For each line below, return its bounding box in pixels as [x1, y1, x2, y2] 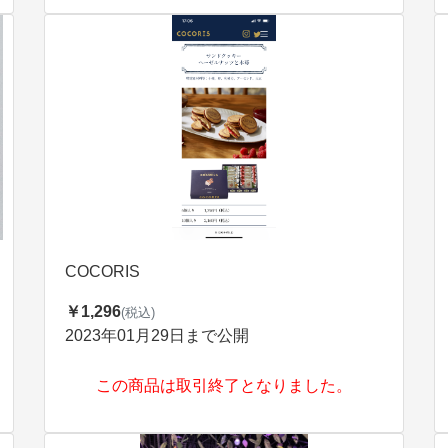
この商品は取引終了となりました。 [96, 377, 352, 394]
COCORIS [65, 263, 140, 280]
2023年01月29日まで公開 [65, 327, 249, 344]
